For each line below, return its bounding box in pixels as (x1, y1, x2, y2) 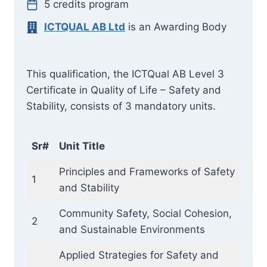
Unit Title (58, 140, 105, 152)
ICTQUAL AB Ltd (44, 21, 125, 33)
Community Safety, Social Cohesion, (58, 207, 232, 219)
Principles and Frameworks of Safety (58, 166, 235, 178)
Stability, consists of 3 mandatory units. (26, 100, 216, 112)
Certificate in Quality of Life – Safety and (26, 84, 221, 96)
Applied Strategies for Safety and (58, 249, 219, 261)
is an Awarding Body (125, 21, 226, 33)
